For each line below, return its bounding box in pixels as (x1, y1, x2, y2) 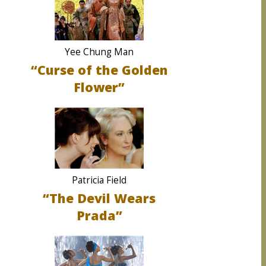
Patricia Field (72, 174, 126, 186)
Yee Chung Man (65, 46, 134, 58)
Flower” (74, 78, 125, 96)
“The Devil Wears (43, 189, 156, 207)
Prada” (76, 207, 122, 224)
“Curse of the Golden (30, 61, 168, 78)
